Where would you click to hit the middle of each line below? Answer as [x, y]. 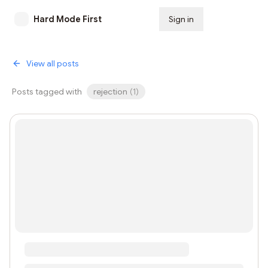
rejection [110, 92]
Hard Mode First [68, 19]
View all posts [53, 63]
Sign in [181, 19]
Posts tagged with [47, 92]
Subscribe [233, 19]
